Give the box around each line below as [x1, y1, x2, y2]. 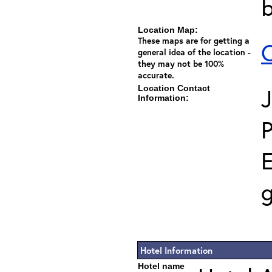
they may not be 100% [138, 58, 224, 69]
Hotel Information [140, 244, 212, 256]
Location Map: [138, 25, 198, 35]
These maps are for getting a [138, 35, 250, 46]
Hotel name [138, 261, 185, 271]
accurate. [138, 69, 174, 81]
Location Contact [138, 83, 210, 93]
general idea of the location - [138, 46, 251, 58]
